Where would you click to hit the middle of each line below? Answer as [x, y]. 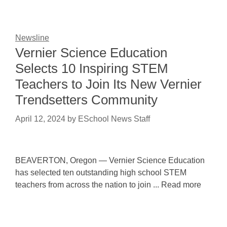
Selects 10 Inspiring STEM [92, 68]
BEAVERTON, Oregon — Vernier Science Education [110, 160]
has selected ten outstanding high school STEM [101, 173]
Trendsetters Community [86, 100]
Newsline [32, 38]
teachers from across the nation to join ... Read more [108, 185]
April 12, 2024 [40, 119]
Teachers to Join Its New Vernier [108, 84]
